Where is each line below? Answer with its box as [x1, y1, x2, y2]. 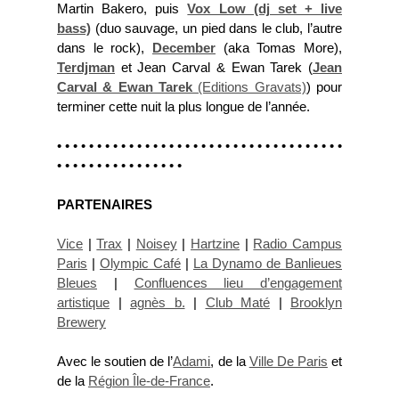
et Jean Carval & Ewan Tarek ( [115, 61, 313, 75]
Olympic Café [100, 256, 181, 271]
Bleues [57, 276, 97, 290]
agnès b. [130, 296, 185, 310]
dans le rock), [57, 41, 152, 55]
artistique [57, 296, 110, 310]
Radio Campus [253, 237, 343, 251]
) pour [305, 80, 343, 94]
